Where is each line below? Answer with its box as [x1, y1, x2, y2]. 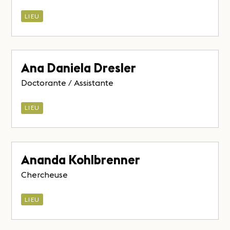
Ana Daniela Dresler [21, 60, 137, 76]
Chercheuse [21, 169, 68, 180]
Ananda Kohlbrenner [21, 151, 141, 168]
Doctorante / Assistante [21, 78, 114, 88]
